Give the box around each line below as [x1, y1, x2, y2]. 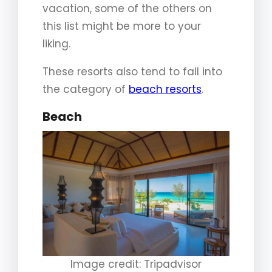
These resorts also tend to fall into [42, 64, 222, 80]
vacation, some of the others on [42, 1, 212, 16]
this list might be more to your [42, 19, 201, 34]
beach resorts [129, 82, 202, 97]
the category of [42, 82, 129, 97]
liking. [42, 36, 70, 52]
